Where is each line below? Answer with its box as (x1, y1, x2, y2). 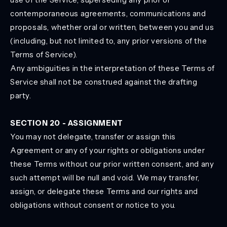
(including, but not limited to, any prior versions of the (10, 36, 207, 46)
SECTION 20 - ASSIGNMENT (10, 118, 123, 128)
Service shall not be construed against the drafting (10, 77, 198, 87)
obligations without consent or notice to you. (10, 200, 176, 210)
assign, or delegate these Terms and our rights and (10, 186, 199, 196)
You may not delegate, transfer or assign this (10, 132, 176, 141)
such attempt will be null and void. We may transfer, (10, 173, 200, 182)
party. (10, 91, 31, 100)
